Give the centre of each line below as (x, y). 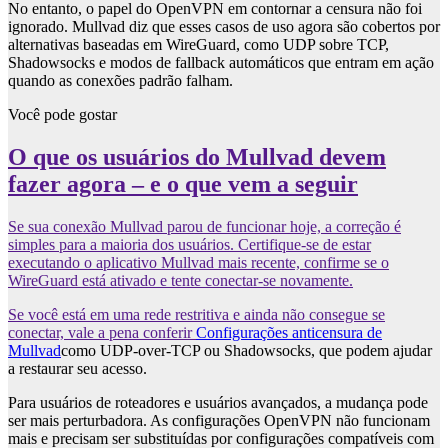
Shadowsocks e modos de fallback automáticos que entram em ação (221, 63)
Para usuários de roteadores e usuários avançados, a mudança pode (218, 403)
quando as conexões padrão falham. (120, 81)
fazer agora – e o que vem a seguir (183, 184)
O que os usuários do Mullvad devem (197, 157)
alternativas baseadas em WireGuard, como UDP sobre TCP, (198, 45)
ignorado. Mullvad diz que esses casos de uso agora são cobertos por (224, 27)
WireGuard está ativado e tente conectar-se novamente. (180, 281)
